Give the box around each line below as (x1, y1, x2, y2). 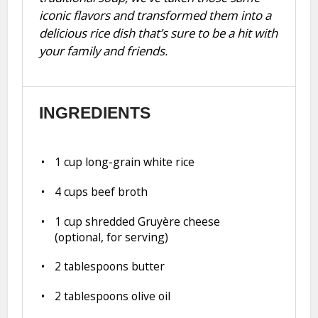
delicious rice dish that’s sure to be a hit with (38, 25, 278, 42)
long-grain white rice (82, 154, 195, 170)
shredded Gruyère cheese (82, 213, 221, 229)
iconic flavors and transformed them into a (38, 7, 271, 24)
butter (128, 258, 165, 275)
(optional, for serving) (55, 229, 169, 245)
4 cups (55, 183, 89, 199)
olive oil (128, 287, 171, 304)
